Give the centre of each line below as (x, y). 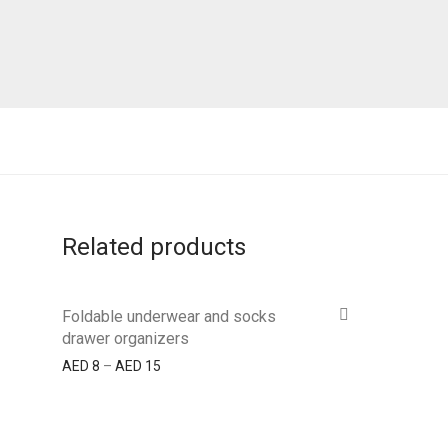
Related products (154, 247)
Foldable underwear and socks (169, 316)
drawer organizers (125, 338)
